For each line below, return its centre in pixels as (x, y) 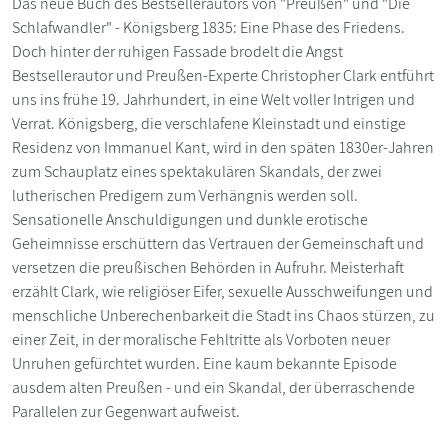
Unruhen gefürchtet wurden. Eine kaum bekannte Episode (204, 363)
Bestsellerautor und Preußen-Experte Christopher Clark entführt (223, 75)
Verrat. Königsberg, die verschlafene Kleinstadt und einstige (209, 123)
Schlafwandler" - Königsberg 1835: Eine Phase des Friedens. (208, 27)
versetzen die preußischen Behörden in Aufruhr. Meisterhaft (208, 267)
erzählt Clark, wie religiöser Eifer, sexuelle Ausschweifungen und (222, 291)
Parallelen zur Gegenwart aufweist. (126, 411)
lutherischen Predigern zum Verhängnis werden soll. (185, 195)
